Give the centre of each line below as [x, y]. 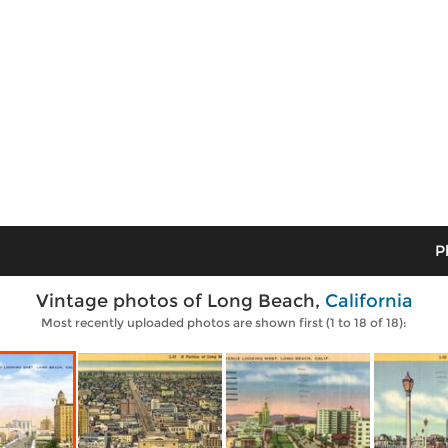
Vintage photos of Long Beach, [180, 301]
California [368, 301]
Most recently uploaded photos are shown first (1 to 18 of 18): [224, 322]
